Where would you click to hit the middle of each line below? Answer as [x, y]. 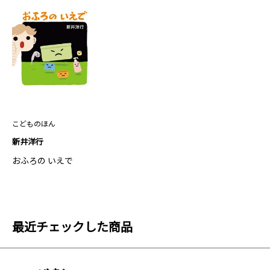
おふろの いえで [42, 160]
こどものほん [34, 123]
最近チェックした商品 [72, 226]
